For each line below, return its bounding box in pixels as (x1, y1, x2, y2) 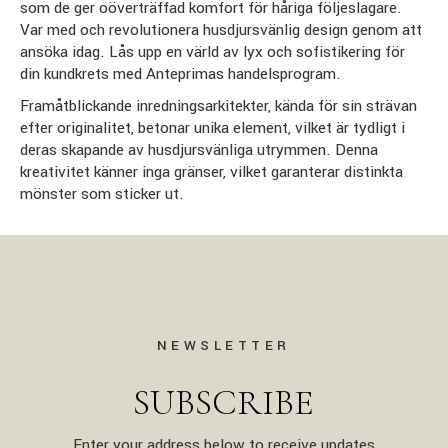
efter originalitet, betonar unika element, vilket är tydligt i (20, 116, 405, 139)
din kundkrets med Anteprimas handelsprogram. (20, 62, 341, 85)
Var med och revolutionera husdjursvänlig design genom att (20, 18, 422, 41)
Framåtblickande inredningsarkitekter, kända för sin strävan (20, 94, 417, 117)
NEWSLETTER (156, 335, 291, 355)
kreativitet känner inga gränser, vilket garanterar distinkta (20, 160, 403, 183)
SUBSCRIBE (133, 380, 315, 424)
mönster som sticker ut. (20, 182, 184, 205)
